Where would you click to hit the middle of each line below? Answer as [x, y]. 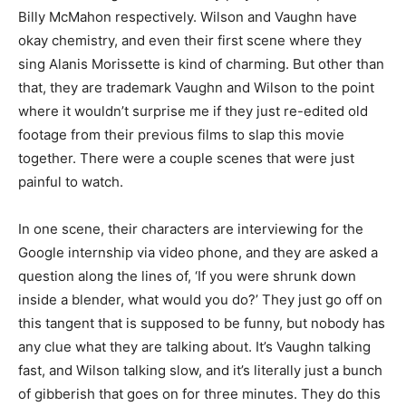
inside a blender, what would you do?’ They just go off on [200, 300]
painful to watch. [71, 182]
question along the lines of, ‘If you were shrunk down [187, 276]
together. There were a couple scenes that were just [186, 158]
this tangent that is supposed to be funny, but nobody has [202, 323]
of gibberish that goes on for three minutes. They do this [199, 394]
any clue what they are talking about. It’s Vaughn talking [194, 347]
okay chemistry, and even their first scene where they [190, 40]
